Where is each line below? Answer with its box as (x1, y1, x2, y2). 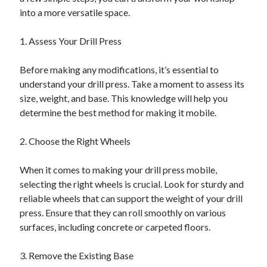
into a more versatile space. (20, 7, 131, 18)
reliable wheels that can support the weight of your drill (20, 193, 243, 204)
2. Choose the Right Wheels (20, 135, 131, 147)
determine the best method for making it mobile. (20, 107, 217, 118)
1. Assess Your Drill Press (20, 35, 122, 46)
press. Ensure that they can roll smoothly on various (20, 207, 226, 218)
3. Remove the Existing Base (20, 250, 134, 261)
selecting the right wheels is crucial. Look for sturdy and (20, 178, 244, 190)
